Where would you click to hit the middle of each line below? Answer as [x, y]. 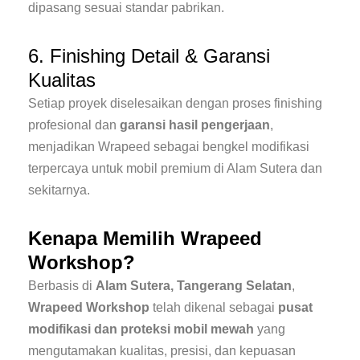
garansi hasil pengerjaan [195, 125]
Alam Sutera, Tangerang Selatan [194, 286]
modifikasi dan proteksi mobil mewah [141, 329]
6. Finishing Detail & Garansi [149, 56]
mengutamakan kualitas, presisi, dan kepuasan [162, 351]
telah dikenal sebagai [214, 308]
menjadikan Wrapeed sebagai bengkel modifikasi [169, 147]
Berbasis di [62, 286]
